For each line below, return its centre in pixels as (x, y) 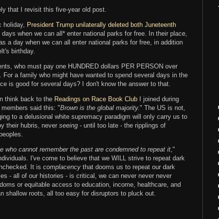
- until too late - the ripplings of (123, 126)
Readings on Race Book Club (96, 99)
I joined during (158, 99)
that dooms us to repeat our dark (129, 167)
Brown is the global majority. (100, 108)
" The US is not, (163, 108)
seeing (69, 126)
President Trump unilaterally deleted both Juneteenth (101, 24)
